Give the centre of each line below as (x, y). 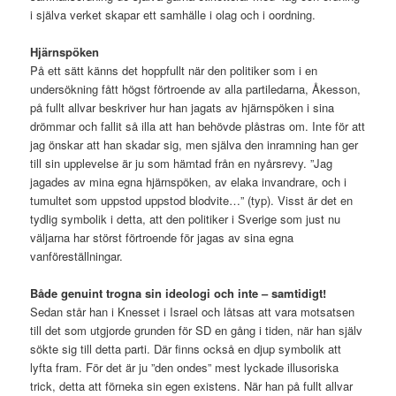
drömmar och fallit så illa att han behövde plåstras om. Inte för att (198, 126)
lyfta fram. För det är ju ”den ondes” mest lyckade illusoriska (185, 367)
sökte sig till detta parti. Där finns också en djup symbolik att (186, 348)
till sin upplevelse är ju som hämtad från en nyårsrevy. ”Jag (182, 163)
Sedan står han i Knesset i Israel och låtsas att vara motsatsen (193, 311)
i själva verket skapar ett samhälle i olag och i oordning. (173, 14)
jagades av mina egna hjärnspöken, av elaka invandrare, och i (189, 181)
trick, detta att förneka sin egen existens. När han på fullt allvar (192, 385)
